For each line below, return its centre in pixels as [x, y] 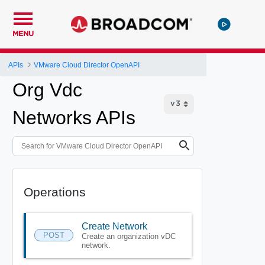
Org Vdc [47, 90]
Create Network [114, 226]
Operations [54, 192]
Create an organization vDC [128, 236]
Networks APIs [74, 118]
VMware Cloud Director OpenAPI [87, 65]
